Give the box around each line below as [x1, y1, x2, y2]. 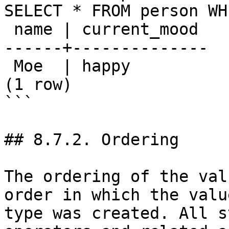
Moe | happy [4, 57, 14, 75]
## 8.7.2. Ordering [4, 130, 179, 149]
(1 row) [4, 75, 72, 94]
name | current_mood [4, 20, 14, 38]
